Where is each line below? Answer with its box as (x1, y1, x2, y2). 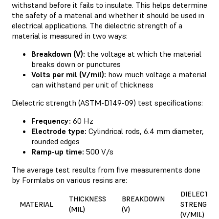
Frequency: (31, 115, 71, 126)
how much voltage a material (106, 69, 207, 79)
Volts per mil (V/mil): (31, 69, 106, 79)
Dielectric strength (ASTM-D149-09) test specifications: (12, 97, 203, 108)
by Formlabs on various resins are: (12, 175, 127, 185)
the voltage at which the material (85, 48, 201, 59)
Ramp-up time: (31, 146, 84, 156)
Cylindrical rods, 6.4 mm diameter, (87, 126, 204, 136)
